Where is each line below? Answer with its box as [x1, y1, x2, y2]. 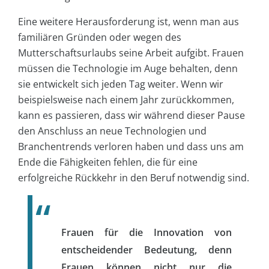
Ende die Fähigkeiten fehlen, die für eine [18, 155, 198, 169]
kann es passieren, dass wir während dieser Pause [18, 108, 245, 122]
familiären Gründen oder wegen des [18, 30, 181, 44]
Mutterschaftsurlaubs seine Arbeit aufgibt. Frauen [18, 46, 244, 59]
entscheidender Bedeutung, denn [61, 243, 232, 256]
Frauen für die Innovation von [61, 225, 232, 239]
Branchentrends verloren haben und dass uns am [18, 139, 244, 153]
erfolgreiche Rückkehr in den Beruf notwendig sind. [18, 171, 249, 184]
